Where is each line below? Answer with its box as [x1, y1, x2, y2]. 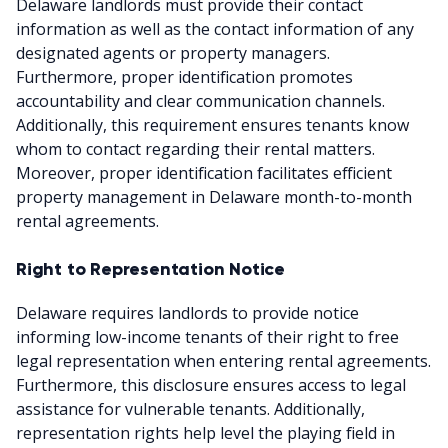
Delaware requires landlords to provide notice [16, 301, 359, 324]
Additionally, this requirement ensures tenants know [16, 113, 409, 136]
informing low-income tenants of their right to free [16, 325, 399, 348]
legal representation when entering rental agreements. [16, 349, 431, 372]
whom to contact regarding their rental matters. [16, 137, 375, 160]
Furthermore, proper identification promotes [16, 65, 353, 88]
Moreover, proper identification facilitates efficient [16, 161, 392, 184]
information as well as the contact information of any [16, 17, 414, 40]
